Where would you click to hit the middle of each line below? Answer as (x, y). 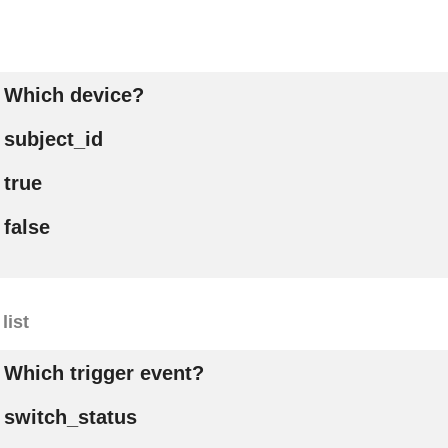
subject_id (53, 138)
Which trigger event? (103, 372)
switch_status (70, 416)
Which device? (73, 94)
